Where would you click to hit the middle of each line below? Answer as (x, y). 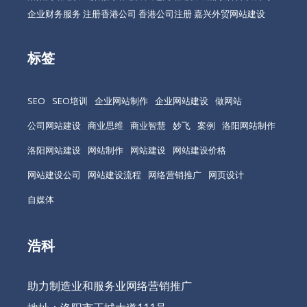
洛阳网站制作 (249, 125)
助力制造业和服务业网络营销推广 (110, 285)
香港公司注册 (165, 13)
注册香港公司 (110, 13)
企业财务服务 (54, 13)
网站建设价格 (199, 150)
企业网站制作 (121, 100)
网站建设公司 (54, 174)
